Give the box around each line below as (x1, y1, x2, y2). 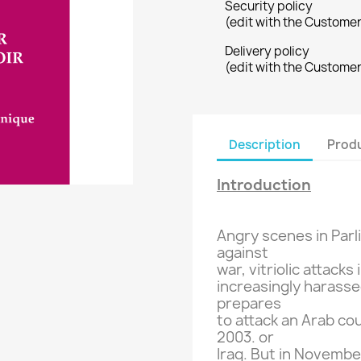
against (217, 243, 268, 263)
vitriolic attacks (249, 259, 354, 280)
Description (229, 135, 301, 153)
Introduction (217, 175, 311, 196)
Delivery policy (225, 43, 309, 60)
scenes (262, 226, 313, 247)
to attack (217, 310, 278, 331)
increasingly (217, 276, 301, 297)
